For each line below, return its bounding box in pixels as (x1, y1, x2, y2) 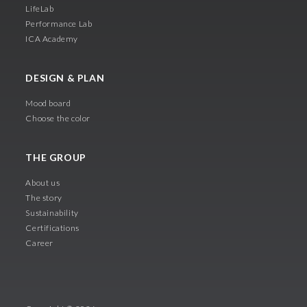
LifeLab (25, 3, 54, 14)
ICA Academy (25, 33, 78, 44)
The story (25, 192, 62, 203)
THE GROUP (25, 151, 89, 163)
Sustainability (25, 207, 79, 218)
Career (25, 237, 53, 248)
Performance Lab (25, 18, 93, 29)
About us (25, 177, 60, 188)
